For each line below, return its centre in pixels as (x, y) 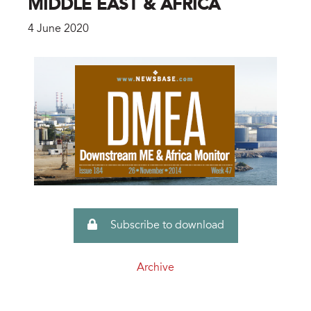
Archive (155, 268)
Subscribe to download (166, 225)
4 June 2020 (58, 29)
